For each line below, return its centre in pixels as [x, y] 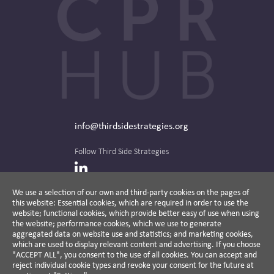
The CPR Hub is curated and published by [143, 212]
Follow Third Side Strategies [121, 151]
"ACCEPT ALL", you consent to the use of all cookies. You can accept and [135, 254]
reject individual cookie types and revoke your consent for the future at [133, 265]
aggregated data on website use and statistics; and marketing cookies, [133, 233]
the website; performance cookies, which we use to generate [117, 223]
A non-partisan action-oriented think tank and [152, 259]
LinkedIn [99, 168]
